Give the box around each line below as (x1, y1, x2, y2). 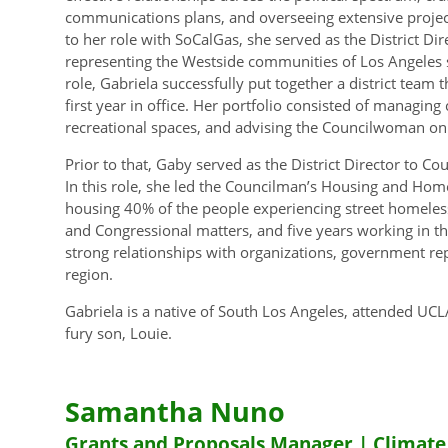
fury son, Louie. (64, 322, 172, 343)
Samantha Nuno (64, 392, 285, 430)
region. (64, 263, 113, 284)
